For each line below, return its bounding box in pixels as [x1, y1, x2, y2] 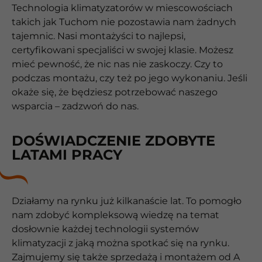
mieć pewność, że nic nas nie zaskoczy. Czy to [12, 58, 223, 70]
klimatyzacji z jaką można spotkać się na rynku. [12, 237, 229, 249]
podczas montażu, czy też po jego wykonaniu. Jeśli [12, 73, 247, 84]
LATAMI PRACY [12, 146, 122, 163]
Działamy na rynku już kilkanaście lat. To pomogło [12, 195, 242, 206]
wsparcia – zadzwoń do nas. [12, 101, 139, 112]
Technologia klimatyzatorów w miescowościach [12, 2, 233, 14]
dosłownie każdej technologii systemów [12, 223, 199, 235]
